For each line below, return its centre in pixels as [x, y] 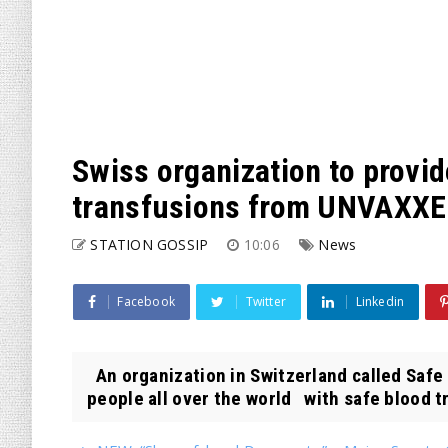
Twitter [266, 301]
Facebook [146, 301]
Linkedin [380, 301]
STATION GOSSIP [149, 244]
